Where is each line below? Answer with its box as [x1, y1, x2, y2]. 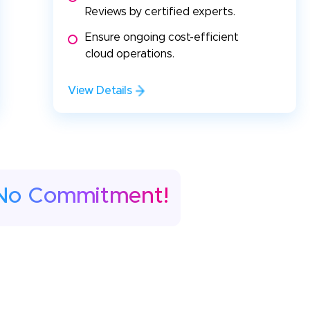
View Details [67, 85, 132, 97]
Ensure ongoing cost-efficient [84, 32, 241, 44]
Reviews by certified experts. [84, 6, 235, 18]
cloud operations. [84, 48, 174, 60]
